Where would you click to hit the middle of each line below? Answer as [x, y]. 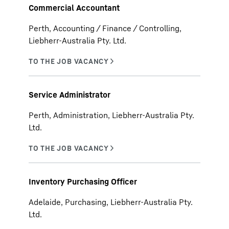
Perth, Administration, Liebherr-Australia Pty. [111, 115]
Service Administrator [70, 95]
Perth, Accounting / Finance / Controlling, [105, 28]
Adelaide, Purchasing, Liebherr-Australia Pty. [111, 202]
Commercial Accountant [74, 8]
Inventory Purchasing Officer [83, 181]
